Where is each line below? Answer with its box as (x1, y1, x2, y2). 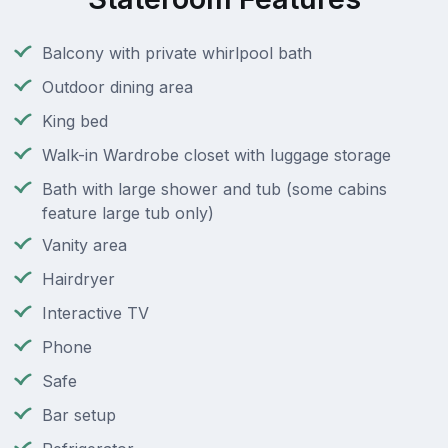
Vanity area (42, 235, 127, 256)
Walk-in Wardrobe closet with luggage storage (42, 145, 391, 166)
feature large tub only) (42, 203, 214, 224)
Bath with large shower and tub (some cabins (42, 179, 387, 200)
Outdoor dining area (42, 77, 193, 98)
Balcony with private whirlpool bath (42, 43, 312, 64)
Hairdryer (42, 269, 115, 290)
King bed (42, 111, 108, 132)
